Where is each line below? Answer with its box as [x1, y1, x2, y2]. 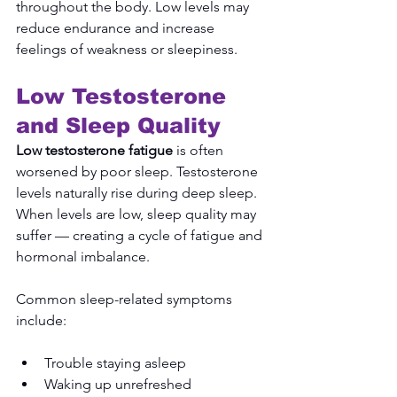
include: [16, 311, 66, 329]
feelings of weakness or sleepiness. [16, 40, 237, 58]
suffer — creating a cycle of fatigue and [16, 226, 266, 244]
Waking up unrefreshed [44, 375, 191, 393]
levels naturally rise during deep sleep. [16, 183, 261, 201]
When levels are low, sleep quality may [16, 205, 260, 222]
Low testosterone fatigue [16, 141, 173, 159]
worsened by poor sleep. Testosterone [16, 162, 261, 180]
